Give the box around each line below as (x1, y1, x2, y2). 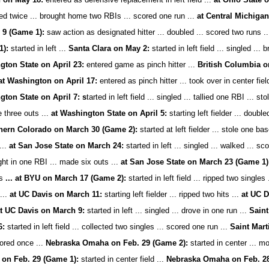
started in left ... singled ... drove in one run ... (85, 206, 250, 215)
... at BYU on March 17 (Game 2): (5, 174, 127, 183)
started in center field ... (81, 255, 165, 264)
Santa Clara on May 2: (66, 44, 150, 53)
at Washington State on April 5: (49, 109, 170, 118)
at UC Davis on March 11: (7, 190, 103, 199)
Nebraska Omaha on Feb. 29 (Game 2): (46, 238, 189, 247)
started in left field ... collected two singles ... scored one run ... (5, 222, 231, 231)
